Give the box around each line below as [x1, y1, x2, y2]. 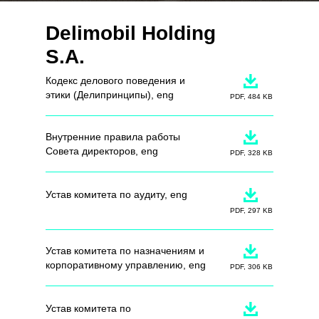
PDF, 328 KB [229, 149, 273, 157]
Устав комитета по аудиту [46, 189, 164, 200]
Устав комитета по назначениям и [46, 245, 204, 256]
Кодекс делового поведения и [46, 75, 185, 86]
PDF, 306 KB [229, 263, 273, 271]
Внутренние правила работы [46, 131, 180, 142]
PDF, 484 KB [229, 93, 273, 100]
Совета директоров [46, 145, 135, 157]
